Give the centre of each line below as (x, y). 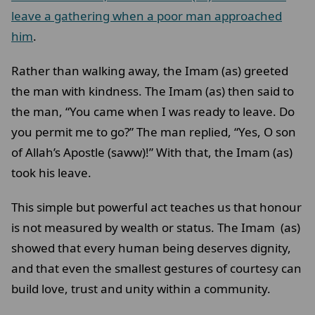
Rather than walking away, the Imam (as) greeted (150, 71)
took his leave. (53, 173)
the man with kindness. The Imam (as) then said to (153, 91)
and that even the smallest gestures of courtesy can (156, 269)
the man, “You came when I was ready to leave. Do (153, 112)
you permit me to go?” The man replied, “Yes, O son (154, 132)
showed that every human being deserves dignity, (151, 248)
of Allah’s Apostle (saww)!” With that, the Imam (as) (152, 153)
